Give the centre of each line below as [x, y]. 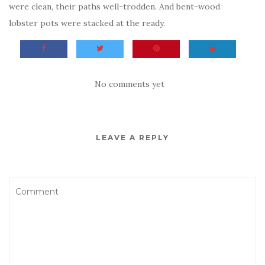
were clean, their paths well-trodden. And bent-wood [114, 7]
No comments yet [130, 84]
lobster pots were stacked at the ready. [87, 23]
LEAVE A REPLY [132, 138]
